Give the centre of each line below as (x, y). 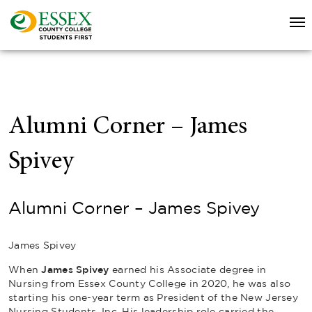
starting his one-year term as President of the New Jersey (153, 297)
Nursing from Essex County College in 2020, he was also (150, 283)
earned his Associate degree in (188, 269)
